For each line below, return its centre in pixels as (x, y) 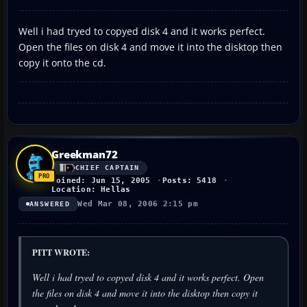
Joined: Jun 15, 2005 (101, 180)
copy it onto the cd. (62, 62)
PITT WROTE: (61, 252)
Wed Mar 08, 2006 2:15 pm (138, 204)
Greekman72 (85, 154)
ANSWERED (50, 204)
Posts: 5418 (189, 180)
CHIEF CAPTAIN (108, 168)
